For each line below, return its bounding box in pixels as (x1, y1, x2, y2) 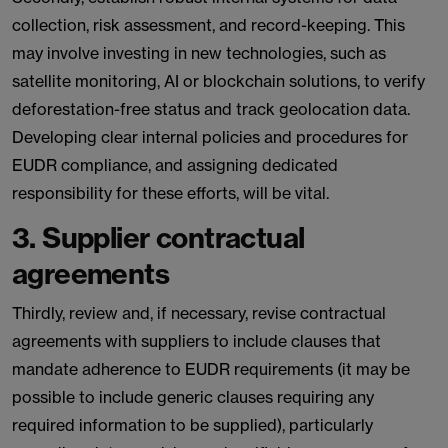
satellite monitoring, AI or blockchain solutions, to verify (12, 71, 425, 91)
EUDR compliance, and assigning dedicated (12, 155, 338, 175)
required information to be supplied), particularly (12, 415, 373, 435)
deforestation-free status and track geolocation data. (12, 99, 410, 119)
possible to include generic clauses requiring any (12, 387, 374, 407)
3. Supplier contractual (12, 220, 305, 255)
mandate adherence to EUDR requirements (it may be (12, 359, 410, 379)
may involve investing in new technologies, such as (12, 43, 386, 63)
